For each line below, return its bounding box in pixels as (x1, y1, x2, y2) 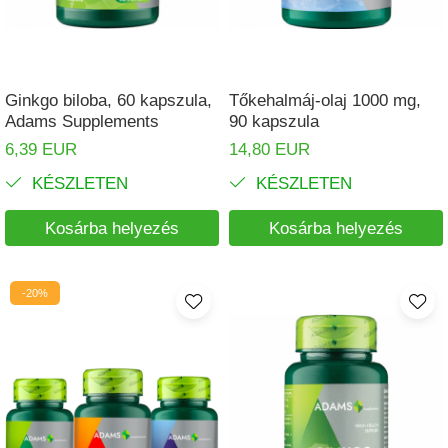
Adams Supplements (5, 111, 159, 132)
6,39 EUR (5, 139, 77, 160)
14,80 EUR (229, 139, 310, 160)
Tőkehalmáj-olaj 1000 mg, (229, 90, 421, 111)
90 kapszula (229, 111, 319, 132)
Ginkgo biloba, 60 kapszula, (5, 90, 212, 111)
